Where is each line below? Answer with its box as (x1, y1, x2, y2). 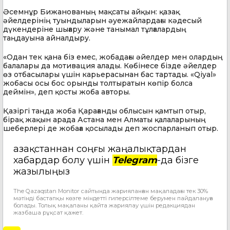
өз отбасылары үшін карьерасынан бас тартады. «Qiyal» (3, 69, 216, 79)
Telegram (112, 154, 157, 166)
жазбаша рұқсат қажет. (13, 208, 83, 216)
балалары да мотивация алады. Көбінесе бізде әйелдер (3, 61, 217, 70)
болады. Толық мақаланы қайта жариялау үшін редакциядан (13, 201, 195, 209)
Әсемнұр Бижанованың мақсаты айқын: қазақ (3, 7, 180, 16)
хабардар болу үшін (13, 154, 112, 166)
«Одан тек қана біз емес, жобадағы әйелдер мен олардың (3, 52, 223, 62)
